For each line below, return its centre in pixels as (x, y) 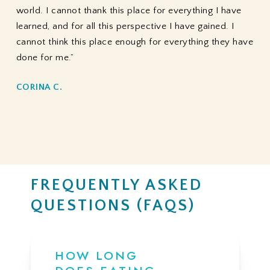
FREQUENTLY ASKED (116, 186)
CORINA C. (39, 87)
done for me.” (45, 58)
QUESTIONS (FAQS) (113, 206)
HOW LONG (96, 256)
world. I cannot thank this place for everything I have (129, 11)
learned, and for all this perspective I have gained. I (125, 27)
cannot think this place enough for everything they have (135, 42)
